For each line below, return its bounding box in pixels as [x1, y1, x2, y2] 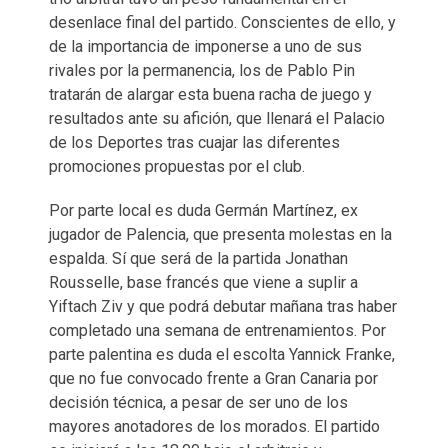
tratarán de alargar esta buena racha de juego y [49, 85, 372, 104]
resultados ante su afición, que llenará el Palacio [49, 109, 385, 128]
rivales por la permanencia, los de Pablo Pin [49, 61, 355, 80]
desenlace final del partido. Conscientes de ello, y [49, 13, 396, 32]
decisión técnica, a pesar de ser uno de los [49, 393, 348, 412]
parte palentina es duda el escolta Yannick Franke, [49, 345, 395, 364]
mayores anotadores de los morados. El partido [49, 417, 380, 436]
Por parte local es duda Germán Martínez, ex [49, 201, 358, 220]
